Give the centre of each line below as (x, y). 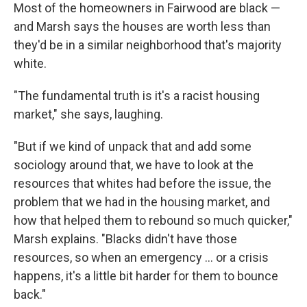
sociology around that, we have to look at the (134, 164)
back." (30, 294)
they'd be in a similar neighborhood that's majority (148, 45)
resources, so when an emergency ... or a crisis (141, 257)
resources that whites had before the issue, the (143, 183)
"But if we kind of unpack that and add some (133, 146)
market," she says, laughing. (88, 114)
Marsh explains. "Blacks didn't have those (125, 238)
